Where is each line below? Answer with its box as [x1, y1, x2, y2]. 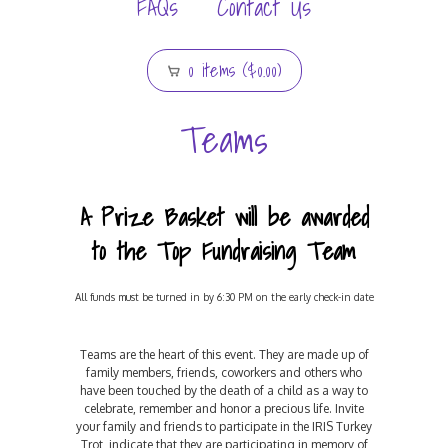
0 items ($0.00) [179, 56, 281, 85]
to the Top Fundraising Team [92, 232, 356, 270]
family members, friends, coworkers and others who [86, 365, 362, 380]
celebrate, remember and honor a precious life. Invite [84, 401, 364, 416]
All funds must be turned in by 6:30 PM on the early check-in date [74, 291, 374, 303]
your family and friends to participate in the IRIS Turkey [76, 419, 372, 434]
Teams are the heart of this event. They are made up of [79, 347, 369, 362]
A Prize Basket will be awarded [79, 198, 369, 236]
